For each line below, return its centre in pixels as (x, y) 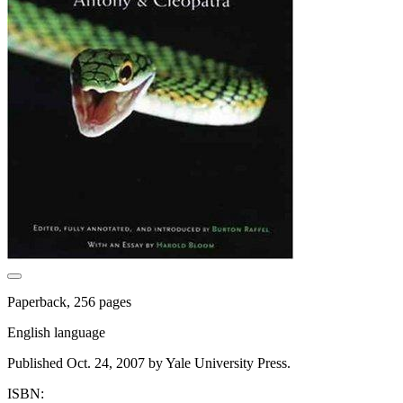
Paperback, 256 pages (69, 301)
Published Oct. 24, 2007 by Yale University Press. (149, 363)
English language (56, 332)
